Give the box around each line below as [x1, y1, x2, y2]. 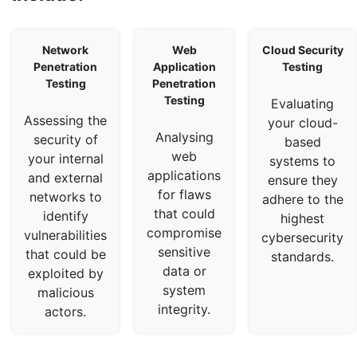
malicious [37, 284, 94, 301]
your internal [27, 151, 104, 167]
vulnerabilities [24, 227, 107, 244]
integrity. [158, 301, 210, 318]
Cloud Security [261, 43, 343, 57]
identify [42, 208, 88, 225]
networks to [29, 189, 102, 206]
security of [33, 131, 98, 148]
